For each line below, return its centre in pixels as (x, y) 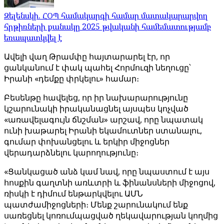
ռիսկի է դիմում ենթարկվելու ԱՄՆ (73, 193)
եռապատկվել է (33, 37)
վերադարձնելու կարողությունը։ (71, 152)
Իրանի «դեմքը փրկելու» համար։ (71, 78)
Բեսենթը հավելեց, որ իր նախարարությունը (96, 97)
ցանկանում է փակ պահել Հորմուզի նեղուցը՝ (97, 67)
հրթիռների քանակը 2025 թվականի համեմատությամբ (107, 26)
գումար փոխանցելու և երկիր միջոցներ (87, 141)
